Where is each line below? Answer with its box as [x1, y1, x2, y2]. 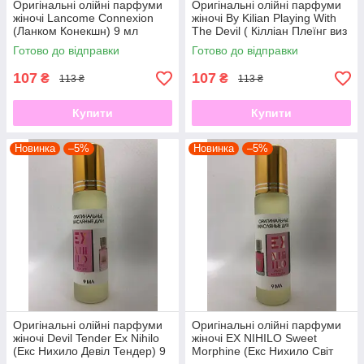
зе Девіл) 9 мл [192, 37, 266, 50]
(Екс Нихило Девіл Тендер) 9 [13, 344, 166, 357]
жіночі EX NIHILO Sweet [192, 331, 317, 344]
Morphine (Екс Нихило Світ [192, 344, 333, 357]
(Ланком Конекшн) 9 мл [13, 24, 138, 37]
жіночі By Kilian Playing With [192, 11, 336, 24]
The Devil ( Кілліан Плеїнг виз [192, 24, 347, 37]
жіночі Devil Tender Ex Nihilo [13, 331, 159, 344]
